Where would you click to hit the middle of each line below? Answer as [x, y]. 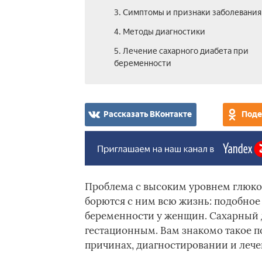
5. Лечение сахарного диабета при [181, 51]
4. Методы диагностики [159, 32]
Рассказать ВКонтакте [147, 114]
